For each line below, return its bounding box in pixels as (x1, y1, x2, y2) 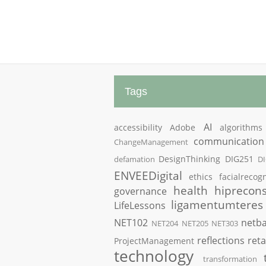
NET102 (114, 216, 148, 229)
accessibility (114, 122, 162, 133)
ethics (189, 171, 213, 182)
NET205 (181, 218, 208, 229)
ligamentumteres (171, 197, 264, 213)
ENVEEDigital (114, 167, 182, 183)
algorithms (219, 122, 262, 133)
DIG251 (224, 153, 254, 164)
